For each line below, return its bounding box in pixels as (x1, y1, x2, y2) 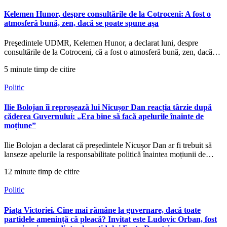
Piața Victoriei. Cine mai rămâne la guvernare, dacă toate (4, 205, 201, 214)
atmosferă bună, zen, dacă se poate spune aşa (4, 18, 159, 27)
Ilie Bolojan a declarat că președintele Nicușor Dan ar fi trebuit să (4, 141, 212, 150)
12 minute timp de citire (4, 167, 80, 176)
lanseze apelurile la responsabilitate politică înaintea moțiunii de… (4, 150, 214, 159)
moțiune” (4, 121, 36, 130)
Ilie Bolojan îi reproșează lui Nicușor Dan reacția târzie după (4, 103, 212, 112)
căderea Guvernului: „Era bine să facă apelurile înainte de (4, 112, 204, 121)
